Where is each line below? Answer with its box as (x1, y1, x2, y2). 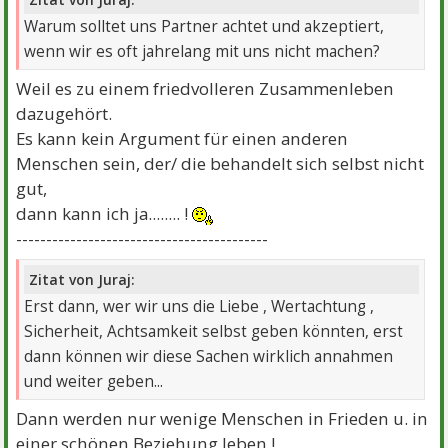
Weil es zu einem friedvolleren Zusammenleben (16, 77, 395, 101)
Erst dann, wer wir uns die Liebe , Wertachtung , (24, 295, 375, 317)
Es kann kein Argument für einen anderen (16, 127, 349, 151)
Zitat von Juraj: (29, 269, 136, 289)
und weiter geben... (24, 370, 164, 392)
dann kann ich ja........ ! (16, 202, 193, 226)
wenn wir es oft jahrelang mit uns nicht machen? (24, 41, 381, 63)
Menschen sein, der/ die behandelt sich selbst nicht (16, 152, 425, 176)
